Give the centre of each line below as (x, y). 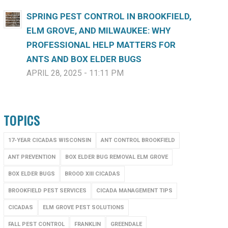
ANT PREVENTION (32, 157)
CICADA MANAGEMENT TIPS (134, 191)
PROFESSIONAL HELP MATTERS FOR (101, 45)
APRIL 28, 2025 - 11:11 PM (75, 73)
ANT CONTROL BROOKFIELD (138, 140)
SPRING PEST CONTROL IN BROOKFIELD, (109, 16)
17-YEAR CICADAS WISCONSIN (49, 140)
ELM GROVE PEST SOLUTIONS (83, 207)
